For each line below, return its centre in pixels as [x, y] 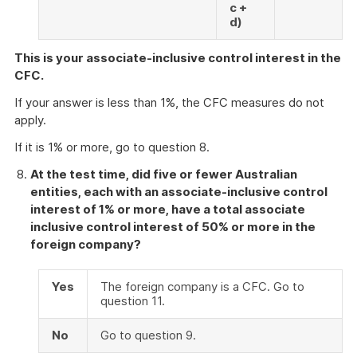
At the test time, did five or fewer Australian [164, 174]
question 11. [133, 301]
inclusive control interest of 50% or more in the [173, 227]
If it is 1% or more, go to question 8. [112, 147]
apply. [30, 120]
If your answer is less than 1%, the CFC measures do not [169, 102]
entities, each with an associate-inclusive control [179, 192]
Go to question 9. [148, 335]
